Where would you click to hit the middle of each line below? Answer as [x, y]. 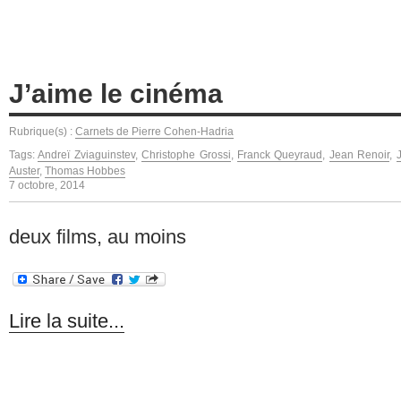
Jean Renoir [359, 154]
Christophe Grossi [186, 154]
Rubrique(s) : [42, 131]
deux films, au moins [98, 237]
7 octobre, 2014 [47, 185]
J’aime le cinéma [116, 93]
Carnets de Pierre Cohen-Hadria [154, 131]
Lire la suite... [67, 321]
